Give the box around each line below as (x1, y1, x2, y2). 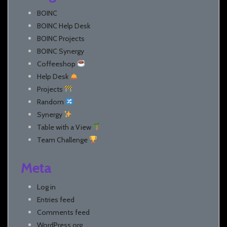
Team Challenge (37, 135, 89, 144)
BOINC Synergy (37, 47, 84, 56)
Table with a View (37, 123, 93, 132)
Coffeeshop (37, 59, 77, 68)
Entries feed (37, 195, 74, 204)
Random (37, 97, 65, 106)
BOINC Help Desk (37, 21, 90, 30)
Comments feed (37, 208, 90, 217)
